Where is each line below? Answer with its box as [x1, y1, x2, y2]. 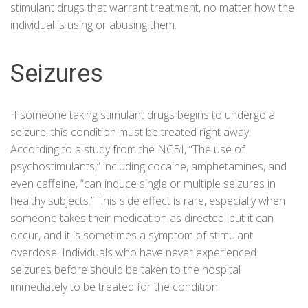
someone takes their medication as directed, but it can [10, 210, 274, 225]
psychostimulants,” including [10, 159, 148, 174]
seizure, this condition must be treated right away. [10, 124, 251, 140]
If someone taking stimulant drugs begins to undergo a [10, 107, 275, 122]
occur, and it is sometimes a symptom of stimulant [10, 228, 253, 243]
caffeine [36, 176, 76, 191]
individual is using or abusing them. [10, 17, 177, 32]
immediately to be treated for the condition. [10, 279, 220, 294]
